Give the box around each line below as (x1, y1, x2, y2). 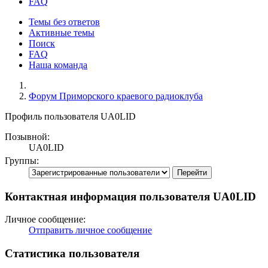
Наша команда (29, 59, 87, 70)
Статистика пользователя (5, 247, 139, 260)
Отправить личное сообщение (29, 225, 152, 236)
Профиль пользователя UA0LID (5, 111, 136, 121)
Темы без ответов (29, 16, 100, 27)
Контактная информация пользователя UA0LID (5, 190, 256, 203)
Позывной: (5, 131, 50, 142)
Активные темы (29, 27, 95, 38)
